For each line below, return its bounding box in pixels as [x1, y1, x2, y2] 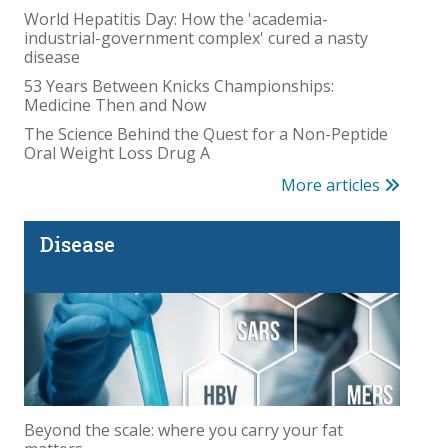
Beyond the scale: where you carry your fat [24, 418, 343, 441]
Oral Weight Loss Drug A [24, 141, 210, 164]
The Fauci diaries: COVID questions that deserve [24, 381, 382, 404]
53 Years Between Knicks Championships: [24, 74, 334, 97]
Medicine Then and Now [24, 93, 206, 116]
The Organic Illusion [24, 106, 176, 129]
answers [24, 405, 87, 428]
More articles [281, 173, 384, 196]
